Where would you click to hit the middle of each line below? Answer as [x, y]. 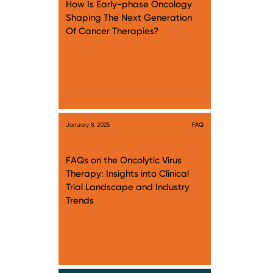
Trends [80, 200]
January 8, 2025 [88, 124]
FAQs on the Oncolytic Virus [124, 160]
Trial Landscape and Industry [128, 187]
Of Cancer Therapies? [112, 31]
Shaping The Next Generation [129, 18]
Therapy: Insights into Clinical [127, 174]
